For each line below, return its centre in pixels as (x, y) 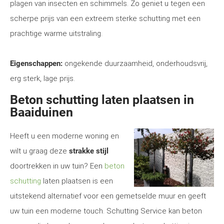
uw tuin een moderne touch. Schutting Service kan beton (106, 211)
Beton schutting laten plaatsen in (102, 100)
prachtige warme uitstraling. (56, 33)
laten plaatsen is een (77, 181)
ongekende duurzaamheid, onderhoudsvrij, (135, 63)
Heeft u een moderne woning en (64, 136)
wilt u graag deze (39, 151)
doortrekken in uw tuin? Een (57, 166)
